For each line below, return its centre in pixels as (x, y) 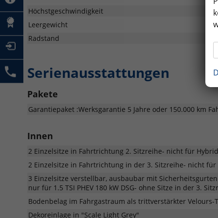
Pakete (43, 94)
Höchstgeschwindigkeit (66, 11)
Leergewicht (48, 24)
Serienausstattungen (98, 72)
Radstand (44, 38)
